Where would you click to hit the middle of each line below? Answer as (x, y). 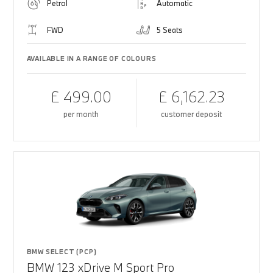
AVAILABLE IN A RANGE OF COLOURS (91, 58)
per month (81, 114)
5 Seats (170, 30)
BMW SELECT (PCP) (62, 252)
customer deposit (192, 114)
